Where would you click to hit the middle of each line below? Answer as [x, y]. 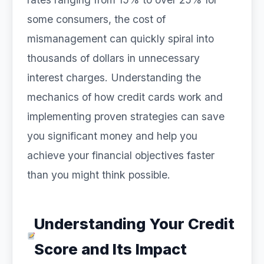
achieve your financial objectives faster [121, 155]
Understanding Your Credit [135, 224]
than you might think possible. [99, 175]
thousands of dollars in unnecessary [113, 58]
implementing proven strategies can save [126, 116]
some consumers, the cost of [96, 19]
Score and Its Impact [111, 249]
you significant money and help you [112, 136]
